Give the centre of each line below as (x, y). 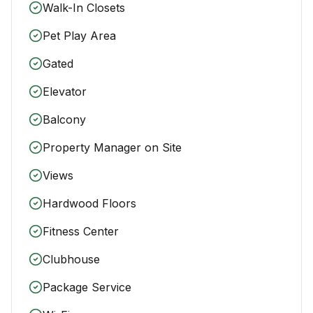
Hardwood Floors (89, 203)
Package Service (87, 287)
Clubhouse (71, 259)
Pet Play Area (79, 36)
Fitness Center (81, 231)
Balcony (64, 119)
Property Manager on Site (112, 147)
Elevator (65, 92)
